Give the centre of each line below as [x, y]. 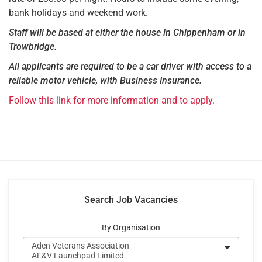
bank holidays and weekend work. [78, 12]
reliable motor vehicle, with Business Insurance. [105, 80]
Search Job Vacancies [131, 199]
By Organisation [131, 227]
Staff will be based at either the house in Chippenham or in [127, 32]
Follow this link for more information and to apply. [112, 100]
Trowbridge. [33, 46]
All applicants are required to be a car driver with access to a [130, 66]
